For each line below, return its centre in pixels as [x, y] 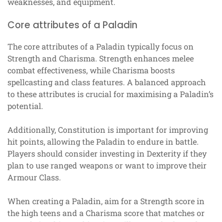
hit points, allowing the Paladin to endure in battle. [103, 142]
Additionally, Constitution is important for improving [108, 130]
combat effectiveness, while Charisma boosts [91, 70]
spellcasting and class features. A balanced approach [107, 82]
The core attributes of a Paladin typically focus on [101, 47]
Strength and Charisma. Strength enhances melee [101, 58]
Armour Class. [34, 177]
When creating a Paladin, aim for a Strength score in [106, 201]
